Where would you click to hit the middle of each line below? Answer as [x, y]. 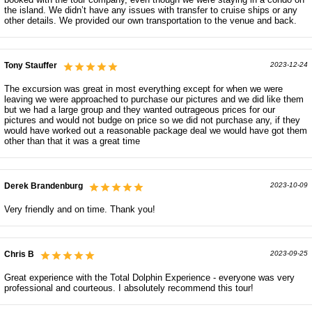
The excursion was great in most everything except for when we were [143, 89]
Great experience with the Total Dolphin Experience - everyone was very [149, 278]
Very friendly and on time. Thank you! [80, 210]
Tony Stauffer [31, 66]
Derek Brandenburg [44, 186]
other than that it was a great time [72, 141]
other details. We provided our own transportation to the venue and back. [150, 21]
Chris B [19, 255]
